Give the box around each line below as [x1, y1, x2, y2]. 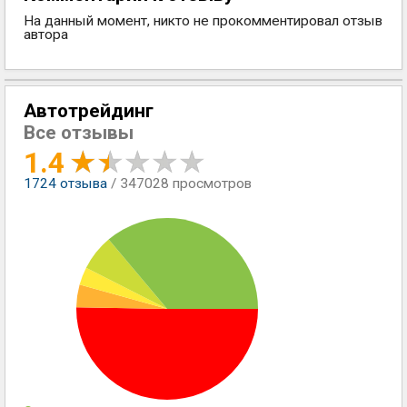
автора [24, 26, 68, 43]
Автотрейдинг [24, 100, 154, 122]
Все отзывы [24, 122, 134, 144]
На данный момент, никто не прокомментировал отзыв [24, 13, 382, 29]
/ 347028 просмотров [111, 175, 252, 192]
